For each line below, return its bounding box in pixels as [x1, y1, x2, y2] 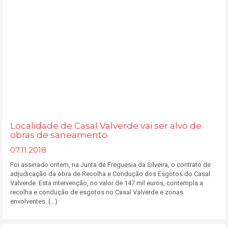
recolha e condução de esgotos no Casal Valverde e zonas [10, 188, 183, 196]
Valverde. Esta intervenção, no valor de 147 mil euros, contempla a [10, 179, 203, 187]
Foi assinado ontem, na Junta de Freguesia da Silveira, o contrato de [10, 161, 211, 168]
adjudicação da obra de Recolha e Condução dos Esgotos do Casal [10, 170, 210, 178]
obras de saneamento [10, 130, 107, 140]
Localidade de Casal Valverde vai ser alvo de [10, 121, 202, 131]
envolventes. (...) [10, 197, 58, 205]
